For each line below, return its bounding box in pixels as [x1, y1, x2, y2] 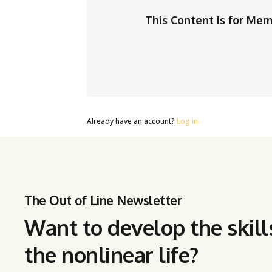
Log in [177, 116, 198, 126]
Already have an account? [87, 116, 177, 126]
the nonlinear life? [24, 241, 199, 268]
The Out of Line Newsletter [24, 192, 182, 208]
